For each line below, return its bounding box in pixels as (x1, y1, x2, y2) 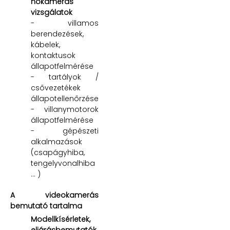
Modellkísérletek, (31, 214, 90, 224)
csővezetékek (31, 82, 81, 93)
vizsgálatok (31, 7, 72, 17)
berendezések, (31, 28, 84, 39)
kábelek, (31, 39, 60, 50)
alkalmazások (31, 136, 82, 147)
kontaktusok (31, 50, 75, 61)
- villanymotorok (31, 104, 99, 114)
